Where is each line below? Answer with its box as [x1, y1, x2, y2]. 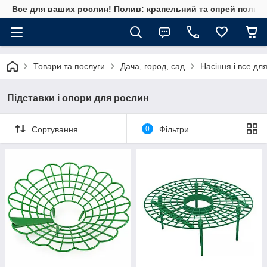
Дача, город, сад [120, 61, 185, 71]
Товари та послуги [33, 61, 105, 71]
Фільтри [159, 124, 189, 134]
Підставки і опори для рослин [7, 93, 149, 103]
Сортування [32, 124, 78, 134]
